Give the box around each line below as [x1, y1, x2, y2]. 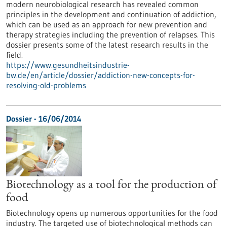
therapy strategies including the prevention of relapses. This [6, 29, 215, 40]
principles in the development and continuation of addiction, [6, 9, 216, 19]
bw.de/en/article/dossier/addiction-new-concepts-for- [6, 70, 195, 80]
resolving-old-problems [6, 80, 86, 90]
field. [6, 50, 23, 60]
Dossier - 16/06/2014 [6, 113, 82, 124]
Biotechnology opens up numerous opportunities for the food [6, 208, 218, 218]
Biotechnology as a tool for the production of [6, 179, 216, 192]
